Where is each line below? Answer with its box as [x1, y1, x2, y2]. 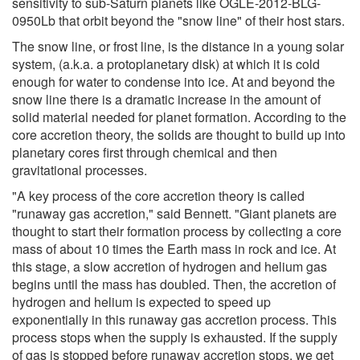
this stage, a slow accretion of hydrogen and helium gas [12, 256, 327, 276]
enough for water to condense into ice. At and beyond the [12, 72, 335, 91]
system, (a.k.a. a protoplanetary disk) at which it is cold [12, 54, 320, 73]
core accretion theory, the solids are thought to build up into [12, 125, 346, 144]
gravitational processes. [12, 160, 147, 179]
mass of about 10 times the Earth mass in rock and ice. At [12, 239, 336, 258]
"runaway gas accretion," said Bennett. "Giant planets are [12, 203, 337, 223]
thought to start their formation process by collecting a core [12, 221, 342, 240]
